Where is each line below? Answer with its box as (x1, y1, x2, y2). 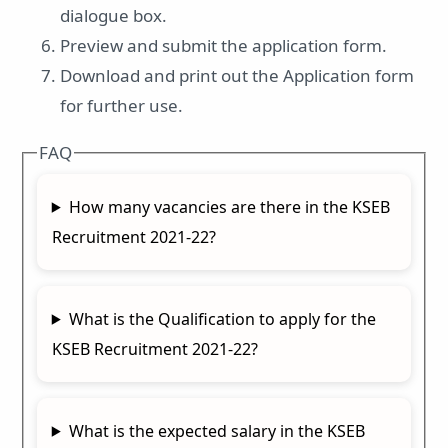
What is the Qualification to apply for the (68, 307, 376, 330)
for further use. (60, 93, 183, 117)
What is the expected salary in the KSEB (68, 419, 365, 442)
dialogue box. (60, 3, 167, 27)
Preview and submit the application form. (60, 33, 387, 57)
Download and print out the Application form (60, 63, 414, 87)
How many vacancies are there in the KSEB (68, 195, 390, 218)
